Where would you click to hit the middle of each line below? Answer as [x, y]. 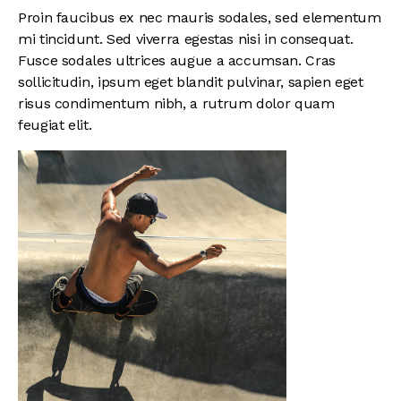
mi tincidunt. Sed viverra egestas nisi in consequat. [186, 39]
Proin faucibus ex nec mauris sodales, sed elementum [200, 18]
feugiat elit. [55, 125]
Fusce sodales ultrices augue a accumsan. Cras [177, 61]
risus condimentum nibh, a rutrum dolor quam [176, 104]
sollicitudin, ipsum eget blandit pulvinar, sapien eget [191, 82]
